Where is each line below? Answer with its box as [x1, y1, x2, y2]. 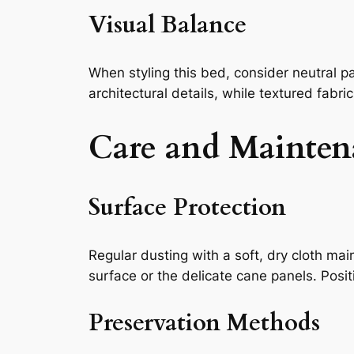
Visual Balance [88, 9, 247, 41]
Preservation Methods [88, 307, 320, 339]
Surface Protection [88, 191, 286, 224]
